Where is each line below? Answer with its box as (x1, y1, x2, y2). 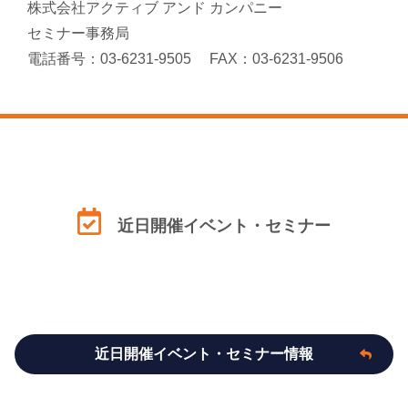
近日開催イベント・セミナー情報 (95, 346, 313, 362)
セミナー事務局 (27, 25, 129, 42)
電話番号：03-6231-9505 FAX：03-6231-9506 (27, 51, 343, 67)
